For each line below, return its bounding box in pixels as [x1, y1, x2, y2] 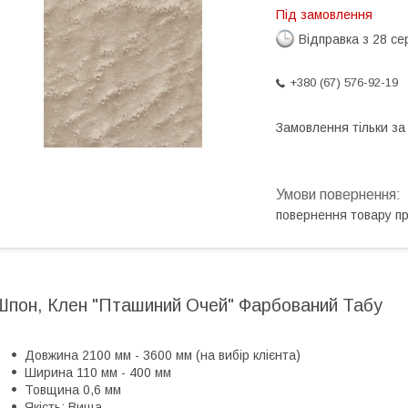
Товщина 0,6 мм [25, 382, 121, 398]
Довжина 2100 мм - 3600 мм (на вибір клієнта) [25, 348, 301, 363]
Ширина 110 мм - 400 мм [25, 365, 171, 381]
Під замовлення [276, 7, 372, 22]
